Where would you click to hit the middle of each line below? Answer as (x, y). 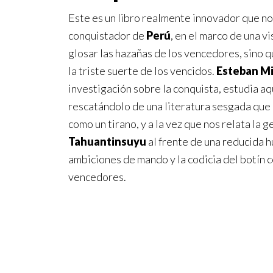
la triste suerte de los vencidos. (142, 71)
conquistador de (107, 35)
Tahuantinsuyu (107, 141)
